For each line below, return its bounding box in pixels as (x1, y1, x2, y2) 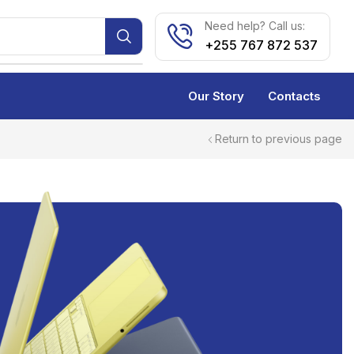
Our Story (188, 88, 244, 104)
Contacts (268, 88, 321, 104)
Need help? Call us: (205, 18, 305, 32)
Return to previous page (215, 132, 342, 146)
